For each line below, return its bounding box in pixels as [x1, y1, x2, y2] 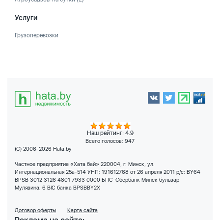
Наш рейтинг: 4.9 [86, 130, 134, 137]
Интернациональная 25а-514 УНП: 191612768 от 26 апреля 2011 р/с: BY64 [15, 169, 200, 175]
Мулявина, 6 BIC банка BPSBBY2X [15, 185, 100, 191]
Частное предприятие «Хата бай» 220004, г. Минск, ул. [15, 161, 155, 167]
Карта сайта [67, 207, 98, 214]
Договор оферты [15, 207, 56, 214]
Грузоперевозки [15, 32, 58, 39]
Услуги [15, 14, 37, 22]
